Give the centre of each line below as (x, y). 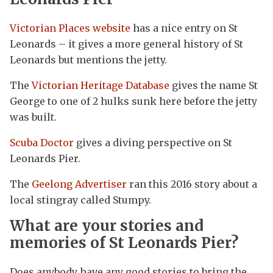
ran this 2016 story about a (192, 184)
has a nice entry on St (184, 28)
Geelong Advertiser (79, 184)
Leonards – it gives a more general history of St (126, 44)
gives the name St (214, 86)
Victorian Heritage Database (101, 86)
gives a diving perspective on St (153, 143)
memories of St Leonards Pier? (124, 243)
